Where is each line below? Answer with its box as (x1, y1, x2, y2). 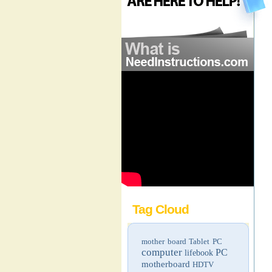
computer (141, 246, 182, 258)
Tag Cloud (132, 202, 189, 216)
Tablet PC (189, 237, 222, 246)
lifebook (185, 248, 213, 257)
